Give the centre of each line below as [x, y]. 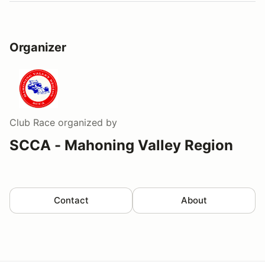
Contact [71, 200]
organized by [86, 122]
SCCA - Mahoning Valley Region [121, 145]
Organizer [38, 47]
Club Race [32, 122]
